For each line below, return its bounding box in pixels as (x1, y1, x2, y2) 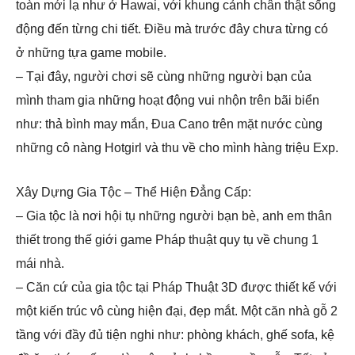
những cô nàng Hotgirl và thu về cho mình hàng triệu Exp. (16, 141, 338, 155)
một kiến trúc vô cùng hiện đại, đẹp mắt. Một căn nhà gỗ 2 (16, 304, 338, 318)
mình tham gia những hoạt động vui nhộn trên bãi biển (16, 94, 319, 107)
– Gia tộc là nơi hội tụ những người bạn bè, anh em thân (16, 209, 332, 223)
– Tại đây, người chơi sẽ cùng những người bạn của (16, 70, 311, 83)
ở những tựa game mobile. (16, 46, 166, 59)
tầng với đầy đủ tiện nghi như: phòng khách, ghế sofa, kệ (16, 328, 334, 342)
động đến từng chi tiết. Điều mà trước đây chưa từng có (16, 22, 328, 36)
